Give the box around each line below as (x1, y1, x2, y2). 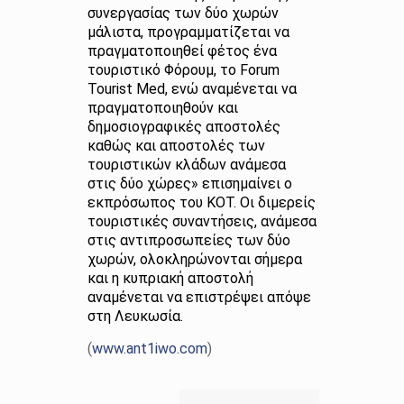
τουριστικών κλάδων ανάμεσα (87, 156, 286, 173)
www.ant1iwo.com (91, 340, 207, 357)
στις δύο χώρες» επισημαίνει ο (87, 175, 292, 192)
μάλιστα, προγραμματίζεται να (87, 23, 289, 41)
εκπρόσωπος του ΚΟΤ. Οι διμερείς (87, 194, 316, 211)
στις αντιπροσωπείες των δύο (87, 232, 290, 249)
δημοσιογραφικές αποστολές (87, 118, 280, 135)
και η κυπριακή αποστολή (87, 270, 253, 287)
